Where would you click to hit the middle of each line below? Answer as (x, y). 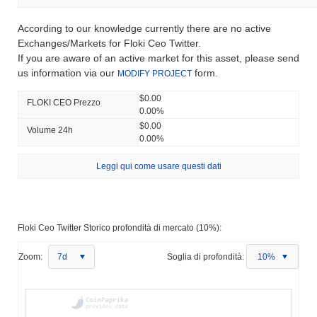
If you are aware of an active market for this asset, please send (158, 58)
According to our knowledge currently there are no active (144, 28)
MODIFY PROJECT (155, 73)
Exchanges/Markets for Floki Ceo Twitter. (109, 43)
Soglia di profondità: (206, 257)
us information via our (68, 73)
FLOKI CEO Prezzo (64, 102)
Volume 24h (50, 130)
